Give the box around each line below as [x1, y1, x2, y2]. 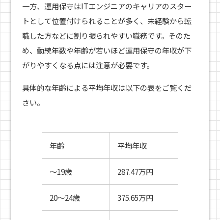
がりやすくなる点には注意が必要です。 [22, 59, 154, 71]
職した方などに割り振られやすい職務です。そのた [22, 30, 191, 41]
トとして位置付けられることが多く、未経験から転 [22, 15, 192, 27]
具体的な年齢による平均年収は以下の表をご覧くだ [22, 82, 192, 93]
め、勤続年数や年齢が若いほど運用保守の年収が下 [22, 45, 192, 56]
